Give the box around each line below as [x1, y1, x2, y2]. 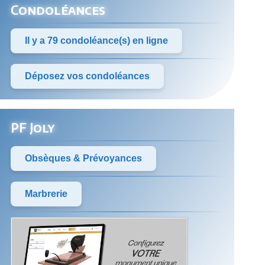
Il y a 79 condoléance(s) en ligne [25, 35, 168, 46]
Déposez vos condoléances [25, 70, 150, 81]
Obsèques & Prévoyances [25, 153, 142, 163]
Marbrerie [25, 188, 67, 199]
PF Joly [11, 119, 54, 135]
